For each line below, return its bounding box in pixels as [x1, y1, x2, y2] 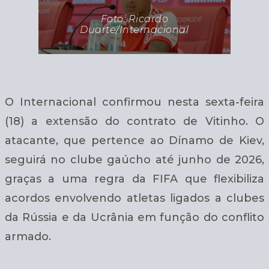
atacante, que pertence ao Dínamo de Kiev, [5, 133, 264, 147]
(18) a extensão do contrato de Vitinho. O [5, 114, 264, 128]
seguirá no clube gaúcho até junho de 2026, [5, 153, 264, 166]
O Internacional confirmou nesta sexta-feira [5, 95, 264, 109]
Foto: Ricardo [100, 13, 169, 25]
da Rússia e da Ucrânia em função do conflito [5, 210, 264, 224]
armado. [5, 229, 51, 243]
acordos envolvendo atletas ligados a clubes [5, 191, 264, 205]
